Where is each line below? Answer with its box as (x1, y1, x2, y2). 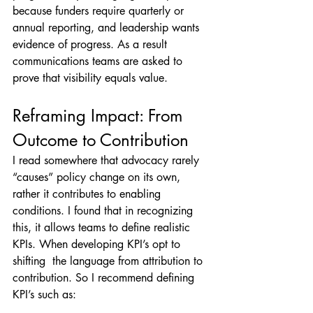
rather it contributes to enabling (13, 186, 164, 201)
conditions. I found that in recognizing (13, 203, 196, 218)
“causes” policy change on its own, (13, 169, 184, 184)
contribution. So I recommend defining (13, 270, 198, 285)
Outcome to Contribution (13, 129, 189, 151)
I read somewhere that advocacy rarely (13, 152, 203, 168)
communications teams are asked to (13, 53, 186, 68)
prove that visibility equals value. (13, 70, 168, 85)
